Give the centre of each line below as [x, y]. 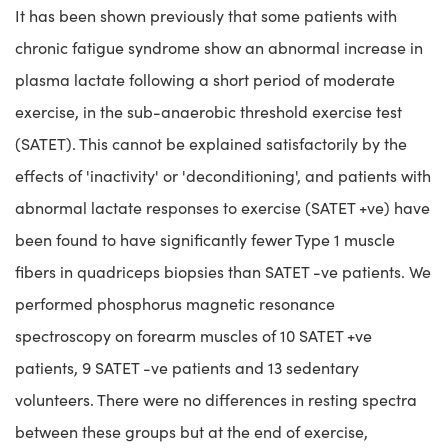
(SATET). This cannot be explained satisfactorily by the [211, 143]
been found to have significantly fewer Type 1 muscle [205, 239]
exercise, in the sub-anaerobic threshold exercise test [208, 111]
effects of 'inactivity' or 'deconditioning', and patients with [223, 175]
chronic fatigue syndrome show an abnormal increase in [219, 47]
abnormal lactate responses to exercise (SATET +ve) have [222, 207]
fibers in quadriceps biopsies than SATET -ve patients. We [223, 271]
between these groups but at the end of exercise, [191, 431]
